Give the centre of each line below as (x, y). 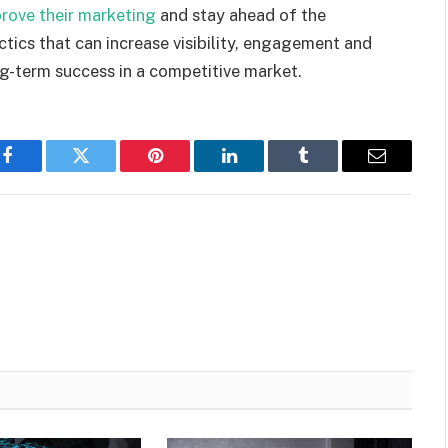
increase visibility (170, 42)
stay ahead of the (257, 14)
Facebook (40, 170)
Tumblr (328, 170)
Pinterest (185, 170)
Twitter (105, 170)
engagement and (307, 42)
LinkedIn (260, 170)
